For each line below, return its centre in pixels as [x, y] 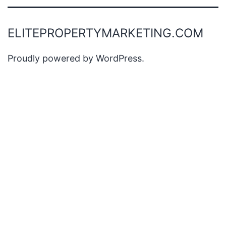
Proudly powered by [52, 59]
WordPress [119, 59]
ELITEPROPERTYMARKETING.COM [105, 33]
